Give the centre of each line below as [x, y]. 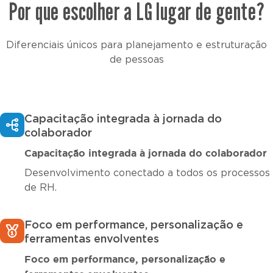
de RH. [41, 188]
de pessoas [136, 60]
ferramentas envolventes [92, 240]
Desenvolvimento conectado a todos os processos [147, 173]
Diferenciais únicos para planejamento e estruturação [136, 45]
